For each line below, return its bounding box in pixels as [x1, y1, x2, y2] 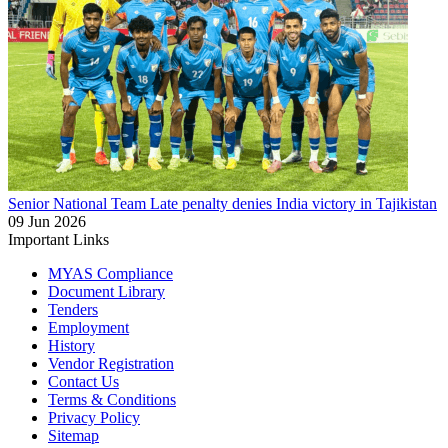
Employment [48, 319, 129, 336]
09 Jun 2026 [8, 213, 86, 230]
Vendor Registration [48, 355, 174, 372]
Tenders [48, 301, 98, 318]
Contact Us [48, 373, 119, 390]
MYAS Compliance [48, 265, 173, 282]
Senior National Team [8, 195, 150, 212]
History [48, 337, 95, 354]
